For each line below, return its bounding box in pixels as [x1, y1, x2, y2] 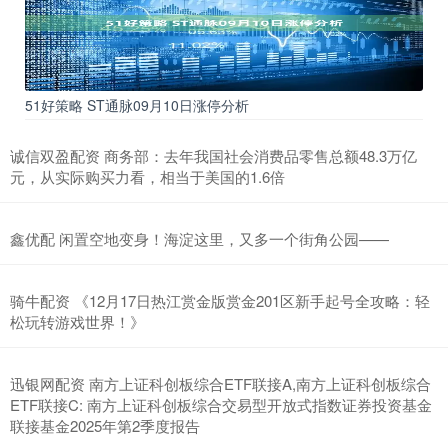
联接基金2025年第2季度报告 [10, 415, 200, 437]
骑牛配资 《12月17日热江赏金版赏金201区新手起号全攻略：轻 [10, 290, 430, 312]
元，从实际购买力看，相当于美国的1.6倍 [10, 166, 285, 188]
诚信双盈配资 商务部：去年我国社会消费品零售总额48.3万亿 [10, 145, 417, 167]
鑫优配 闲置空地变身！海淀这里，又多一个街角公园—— [10, 228, 389, 250]
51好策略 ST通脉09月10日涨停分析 [25, 95, 249, 116]
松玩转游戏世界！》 [10, 311, 145, 333]
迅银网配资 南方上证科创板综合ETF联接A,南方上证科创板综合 [10, 373, 431, 395]
